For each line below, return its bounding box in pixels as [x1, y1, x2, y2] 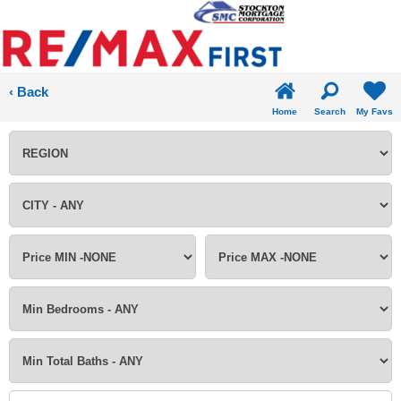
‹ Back [9, 84, 48, 99]
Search [313, 107, 346, 116]
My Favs [355, 107, 393, 116]
